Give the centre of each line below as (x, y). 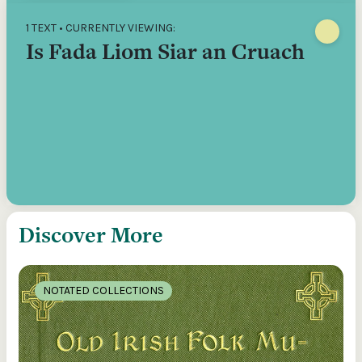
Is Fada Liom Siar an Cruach (165, 51)
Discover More (91, 235)
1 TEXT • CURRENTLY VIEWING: (101, 28)
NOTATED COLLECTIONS (103, 290)
